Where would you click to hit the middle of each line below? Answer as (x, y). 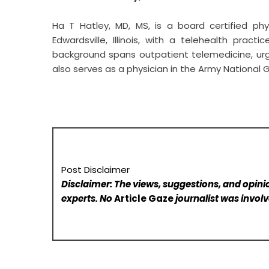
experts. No (88, 198)
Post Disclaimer (96, 169)
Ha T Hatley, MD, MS (100, 26)
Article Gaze (144, 198)
